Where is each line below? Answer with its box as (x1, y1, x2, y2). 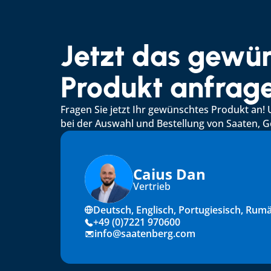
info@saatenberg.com (94, 227, 195, 240)
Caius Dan (133, 164, 206, 184)
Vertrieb (133, 180, 171, 193)
